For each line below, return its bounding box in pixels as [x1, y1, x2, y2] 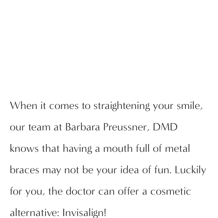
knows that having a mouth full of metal [10, 142, 190, 155]
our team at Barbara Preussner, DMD [10, 121, 178, 134]
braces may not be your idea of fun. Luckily [10, 163, 206, 177]
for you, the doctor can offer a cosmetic [10, 185, 191, 198]
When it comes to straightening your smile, [10, 99, 203, 112]
